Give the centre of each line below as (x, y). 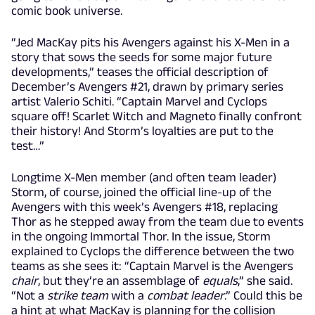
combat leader (186, 295)
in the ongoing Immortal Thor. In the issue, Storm (141, 236)
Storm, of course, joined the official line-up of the (141, 192)
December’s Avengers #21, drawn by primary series (147, 86)
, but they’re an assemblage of (120, 280)
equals (220, 280)
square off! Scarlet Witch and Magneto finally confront (156, 116)
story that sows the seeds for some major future (142, 57)
